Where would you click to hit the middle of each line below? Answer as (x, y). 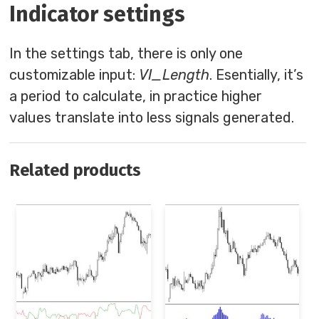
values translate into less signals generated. (152, 117)
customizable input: (74, 74)
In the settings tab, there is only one (126, 53)
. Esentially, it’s (257, 74)
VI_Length (174, 74)
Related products (75, 170)
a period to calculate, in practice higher (136, 96)
